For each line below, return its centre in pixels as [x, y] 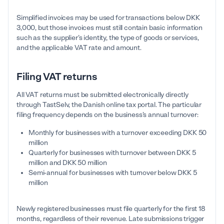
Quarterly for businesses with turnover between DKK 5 [112, 153]
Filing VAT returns [57, 77]
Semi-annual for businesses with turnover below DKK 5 [113, 173]
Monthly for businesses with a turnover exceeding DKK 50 [118, 133]
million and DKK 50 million [68, 163]
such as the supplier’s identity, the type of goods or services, [108, 38]
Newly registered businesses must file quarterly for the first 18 [111, 209]
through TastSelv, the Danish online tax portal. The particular [109, 105]
